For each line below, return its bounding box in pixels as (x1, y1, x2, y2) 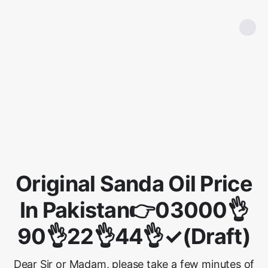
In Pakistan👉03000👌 (19, 197, 249, 223)
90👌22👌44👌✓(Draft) (17, 223, 251, 249)
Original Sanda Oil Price (16, 170, 252, 197)
